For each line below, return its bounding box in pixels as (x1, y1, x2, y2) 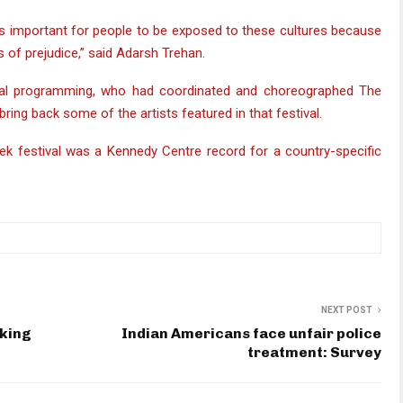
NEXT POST (321, 304, 372, 315)
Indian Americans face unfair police (121, 324, 381, 342)
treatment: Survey (247, 343, 381, 361)
